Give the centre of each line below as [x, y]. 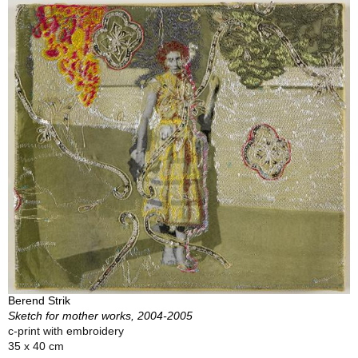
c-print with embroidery [66, 331]
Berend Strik [39, 301]
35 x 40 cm [36, 346]
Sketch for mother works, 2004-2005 [100, 316]
